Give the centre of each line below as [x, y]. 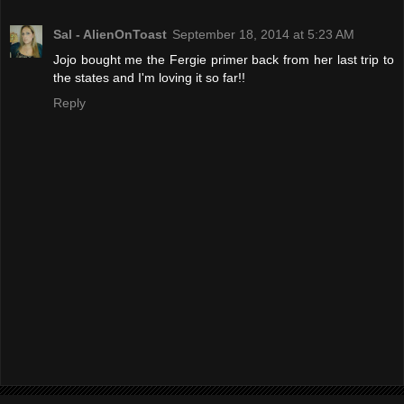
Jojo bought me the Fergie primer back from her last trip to [224, 60]
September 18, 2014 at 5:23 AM [263, 35]
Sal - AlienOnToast [110, 35]
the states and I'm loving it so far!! [149, 78]
